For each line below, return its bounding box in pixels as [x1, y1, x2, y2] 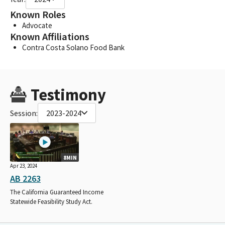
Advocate [22, 20, 52, 30]
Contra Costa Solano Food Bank [22, 42, 125, 52]
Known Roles [10, 8, 66, 21]
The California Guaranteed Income [10, 187, 103, 196]
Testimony [30, 84, 106, 105]
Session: [10, 107, 38, 118]
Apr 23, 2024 [10, 162, 37, 169]
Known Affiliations [10, 30, 89, 43]
